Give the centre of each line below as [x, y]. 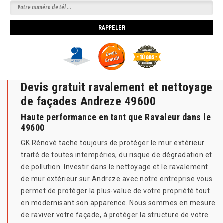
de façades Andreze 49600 [88, 101]
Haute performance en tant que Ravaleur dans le [116, 117]
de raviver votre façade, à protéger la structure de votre [115, 215]
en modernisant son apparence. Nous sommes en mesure [118, 203]
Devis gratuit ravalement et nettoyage [117, 87]
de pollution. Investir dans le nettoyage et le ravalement [114, 167]
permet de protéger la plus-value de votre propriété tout [115, 191]
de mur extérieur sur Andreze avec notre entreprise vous [117, 179]
